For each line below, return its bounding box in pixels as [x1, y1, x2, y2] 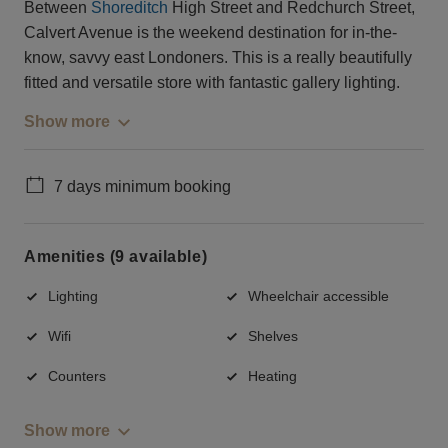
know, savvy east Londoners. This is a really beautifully [24, 48, 412, 66]
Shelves [248, 327, 298, 344]
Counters [48, 367, 106, 384]
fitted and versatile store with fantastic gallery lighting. [24, 73, 400, 91]
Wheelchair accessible [248, 287, 389, 304]
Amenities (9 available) [24, 248, 208, 266]
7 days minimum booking [54, 177, 231, 195]
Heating [248, 367, 297, 384]
